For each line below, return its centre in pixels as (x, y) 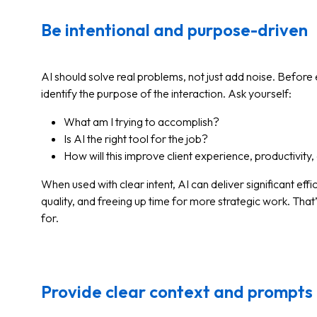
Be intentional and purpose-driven (174, 30)
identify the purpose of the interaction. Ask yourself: (166, 93)
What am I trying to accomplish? (142, 122)
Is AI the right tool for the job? (136, 139)
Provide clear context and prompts (177, 292)
